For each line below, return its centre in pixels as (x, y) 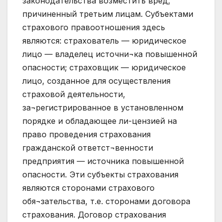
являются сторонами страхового (88, 188)
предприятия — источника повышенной (103, 161)
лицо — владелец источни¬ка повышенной (110, 54)
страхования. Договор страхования (94, 215)
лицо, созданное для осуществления (96, 81)
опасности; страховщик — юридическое (104, 68)
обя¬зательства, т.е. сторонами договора (106, 201)
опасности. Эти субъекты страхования (100, 175)
